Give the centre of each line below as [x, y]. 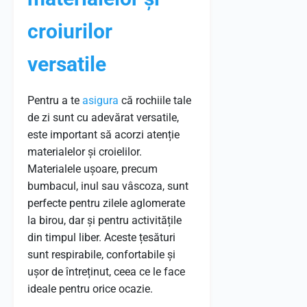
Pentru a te [55, 100]
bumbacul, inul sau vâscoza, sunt [108, 186]
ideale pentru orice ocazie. [90, 289]
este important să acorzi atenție [103, 135]
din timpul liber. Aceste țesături [101, 237]
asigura [100, 100]
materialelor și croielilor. [85, 152]
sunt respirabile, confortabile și [101, 255]
